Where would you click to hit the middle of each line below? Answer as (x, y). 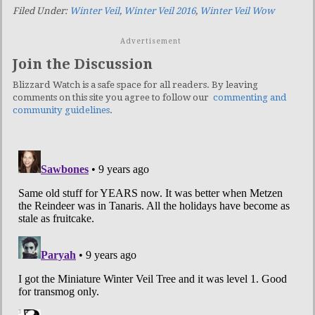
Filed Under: (41, 11)
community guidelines (61, 110)
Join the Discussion (83, 64)
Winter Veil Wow (237, 11)
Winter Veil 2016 (160, 11)
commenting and (250, 97)
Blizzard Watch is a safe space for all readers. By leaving (135, 84)
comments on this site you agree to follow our (113, 97)
